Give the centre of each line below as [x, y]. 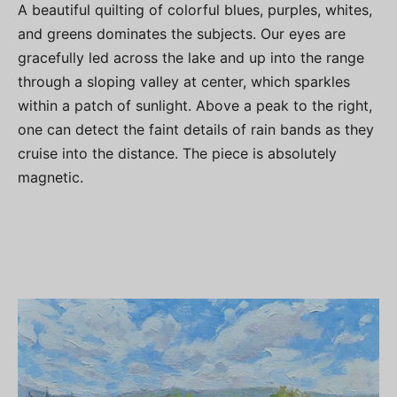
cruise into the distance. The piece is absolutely [177, 153]
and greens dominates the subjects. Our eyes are [182, 34]
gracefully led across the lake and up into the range [191, 58]
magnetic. [51, 177]
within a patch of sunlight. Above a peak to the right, [195, 105]
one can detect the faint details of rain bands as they [196, 129]
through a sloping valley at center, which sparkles [184, 82]
